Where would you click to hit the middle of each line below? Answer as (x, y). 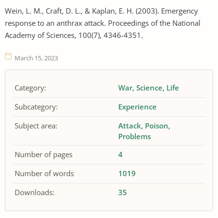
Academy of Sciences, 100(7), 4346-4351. (74, 35)
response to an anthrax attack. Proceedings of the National (103, 23)
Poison (157, 126)
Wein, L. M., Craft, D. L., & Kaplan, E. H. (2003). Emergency (101, 10)
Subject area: (36, 126)
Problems (135, 136)
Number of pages (44, 154)
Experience (138, 107)
